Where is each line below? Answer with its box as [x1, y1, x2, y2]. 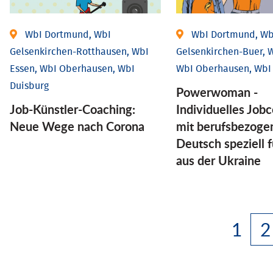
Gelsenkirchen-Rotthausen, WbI [9, 47, 149, 57]
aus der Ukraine [176, 152, 261, 169]
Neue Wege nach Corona [9, 118, 144, 135]
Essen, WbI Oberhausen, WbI [9, 64, 135, 74]
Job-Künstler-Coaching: [9, 101, 135, 118]
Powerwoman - [176, 83, 258, 101]
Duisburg [9, 81, 49, 91]
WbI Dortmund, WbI [24, 30, 111, 40]
